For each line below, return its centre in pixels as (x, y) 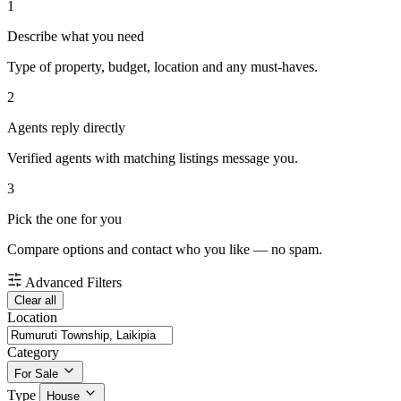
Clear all (35, 301)
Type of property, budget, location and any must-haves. (162, 67)
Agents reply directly (66, 128)
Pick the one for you (64, 219)
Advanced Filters (73, 283)
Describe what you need (76, 37)
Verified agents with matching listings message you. (153, 158)
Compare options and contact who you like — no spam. (165, 250)
